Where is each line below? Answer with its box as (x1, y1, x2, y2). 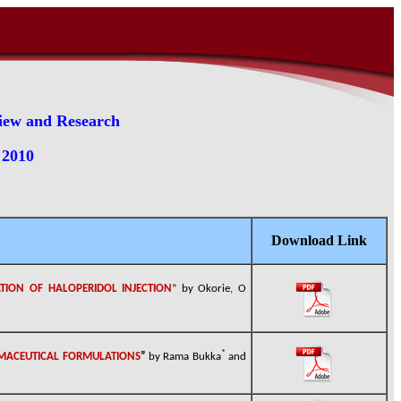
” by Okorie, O (172, 283, 247, 295)
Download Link (271, 233, 367, 248)
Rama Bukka (163, 351, 221, 363)
